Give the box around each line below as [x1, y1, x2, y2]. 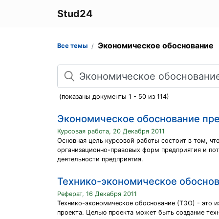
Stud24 [57, 8, 93, 20]
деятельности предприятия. [57, 155, 143, 163]
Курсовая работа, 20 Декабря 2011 [57, 128, 165, 135]
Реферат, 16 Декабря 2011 [57, 190, 137, 197]
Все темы [57, 42, 88, 49]
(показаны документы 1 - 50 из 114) [57, 93, 169, 100]
